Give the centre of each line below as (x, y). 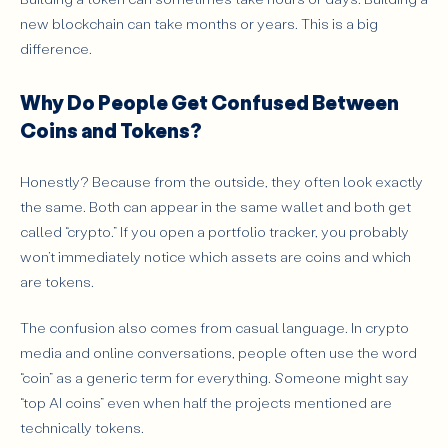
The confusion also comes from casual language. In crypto (214, 328)
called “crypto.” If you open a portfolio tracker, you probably (214, 232)
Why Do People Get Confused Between (209, 101)
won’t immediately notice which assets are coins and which (215, 257)
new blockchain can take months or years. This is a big (199, 23)
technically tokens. (82, 428)
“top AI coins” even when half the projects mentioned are (206, 403)
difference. (56, 48)
